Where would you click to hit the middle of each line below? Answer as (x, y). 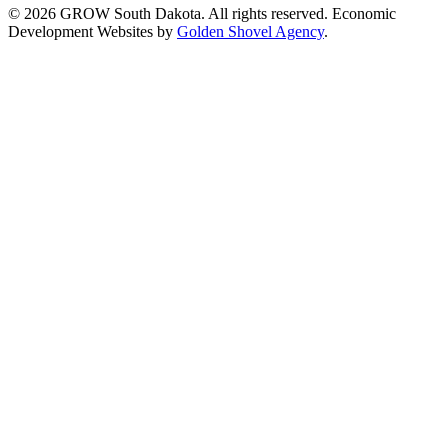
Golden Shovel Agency (250, 31)
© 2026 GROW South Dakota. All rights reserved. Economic (202, 13)
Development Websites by (92, 31)
